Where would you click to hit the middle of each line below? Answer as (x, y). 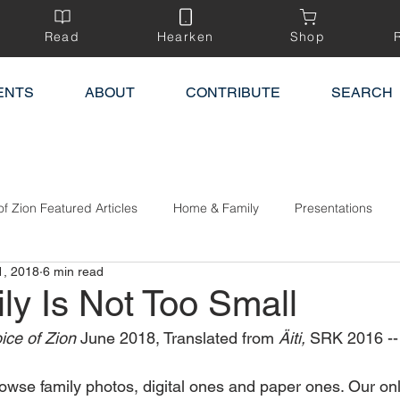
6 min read (73, 271)
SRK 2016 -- (352, 338)
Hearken (185, 37)
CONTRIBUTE (233, 92)
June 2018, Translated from (179, 338)
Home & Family (216, 208)
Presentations (333, 208)
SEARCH (362, 92)
